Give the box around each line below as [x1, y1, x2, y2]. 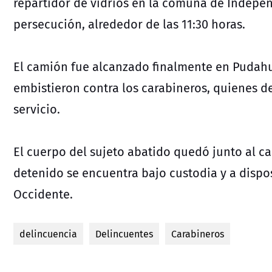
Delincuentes [95, 226, 153, 241]
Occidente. [13, 185, 73, 203]
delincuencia [19, 226, 77, 241]
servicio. [13, 100, 60, 118]
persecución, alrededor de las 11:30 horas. [13, 15, 245, 33]
